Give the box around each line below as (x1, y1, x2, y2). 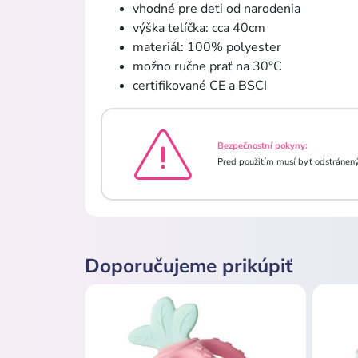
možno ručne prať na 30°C (133, 57, 282, 75)
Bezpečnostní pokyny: (217, 139, 308, 152)
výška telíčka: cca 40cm (133, 18, 265, 37)
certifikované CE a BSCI (133, 76, 267, 94)
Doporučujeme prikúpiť (85, 252, 292, 280)
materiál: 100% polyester (133, 38, 281, 56)
